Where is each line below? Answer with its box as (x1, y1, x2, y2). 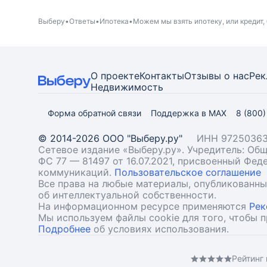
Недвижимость (91, 81, 163, 93)
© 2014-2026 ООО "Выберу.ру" (38, 132, 182, 144)
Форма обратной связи (48, 108, 141, 118)
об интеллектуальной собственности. (38, 189, 216, 201)
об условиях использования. (91, 223, 229, 235)
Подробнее (38, 223, 91, 235)
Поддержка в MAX (151, 108, 226, 118)
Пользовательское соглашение (114, 166, 261, 178)
